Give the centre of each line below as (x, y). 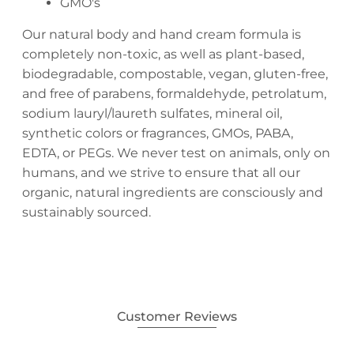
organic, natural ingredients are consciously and (172, 192)
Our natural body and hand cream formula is (161, 34)
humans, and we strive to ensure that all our (161, 172)
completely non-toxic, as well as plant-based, (163, 54)
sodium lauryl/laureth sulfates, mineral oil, (152, 113)
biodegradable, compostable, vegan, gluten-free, (175, 73)
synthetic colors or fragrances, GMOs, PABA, (157, 133)
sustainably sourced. (86, 212)
